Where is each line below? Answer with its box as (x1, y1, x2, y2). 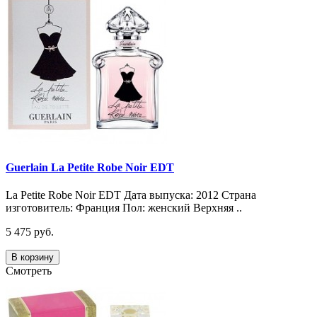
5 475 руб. (6, 226, 54, 238)
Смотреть (6, 265, 52, 277)
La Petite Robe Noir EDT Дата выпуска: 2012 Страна (6, 189, 256, 202)
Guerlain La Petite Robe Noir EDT (6, 161, 174, 173)
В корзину (11, 252, 54, 263)
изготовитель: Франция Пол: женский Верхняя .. (6, 202, 242, 214)
